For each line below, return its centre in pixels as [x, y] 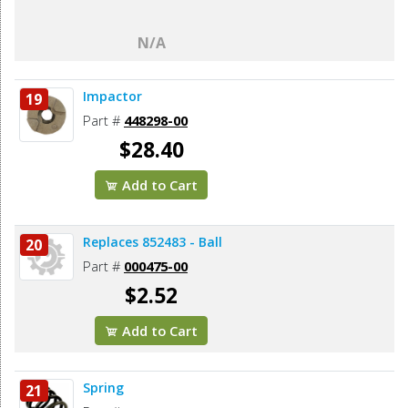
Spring [103, 387]
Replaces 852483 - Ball [153, 241]
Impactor [112, 96]
